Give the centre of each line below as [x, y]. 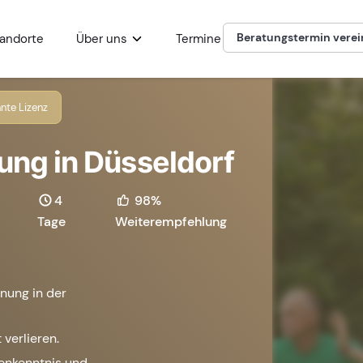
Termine [199, 39]
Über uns [102, 39]
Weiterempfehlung [171, 221]
